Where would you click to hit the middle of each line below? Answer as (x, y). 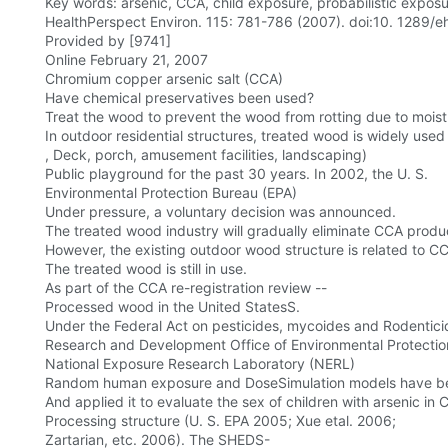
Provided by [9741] (108, 41)
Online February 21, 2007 (126, 60)
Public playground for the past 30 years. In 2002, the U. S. (236, 174)
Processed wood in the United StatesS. (172, 307)
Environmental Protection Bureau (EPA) (171, 193)
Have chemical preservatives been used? (179, 98)
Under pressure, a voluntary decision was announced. (220, 212)
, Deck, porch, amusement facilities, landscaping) (206, 155)
